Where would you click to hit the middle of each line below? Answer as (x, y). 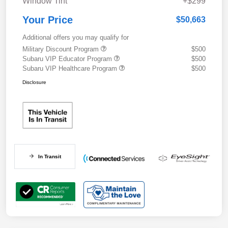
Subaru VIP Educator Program (68, 59)
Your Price (48, 20)
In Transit (49, 156)
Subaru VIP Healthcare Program (71, 68)
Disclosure (34, 82)
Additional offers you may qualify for (76, 37)
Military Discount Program (62, 49)
